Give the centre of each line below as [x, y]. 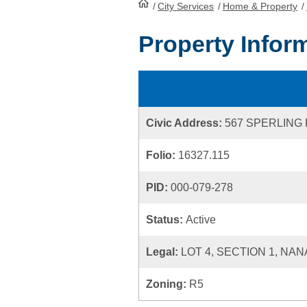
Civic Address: [185, 123]
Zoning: [168, 284]
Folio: [162, 155]
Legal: [163, 252]
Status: [166, 220]
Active [201, 220]
